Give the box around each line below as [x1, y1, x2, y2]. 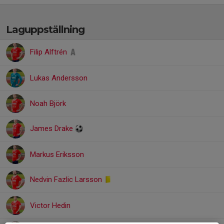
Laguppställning [6, 23, 84, 35]
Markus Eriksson [30, 150, 84, 159]
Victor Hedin [30, 201, 70, 210]
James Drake [30, 124, 75, 133]
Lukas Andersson [30, 73, 87, 82]
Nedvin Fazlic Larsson [30, 175, 104, 184]
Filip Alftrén [30, 47, 69, 56]
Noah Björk [30, 99, 66, 108]
